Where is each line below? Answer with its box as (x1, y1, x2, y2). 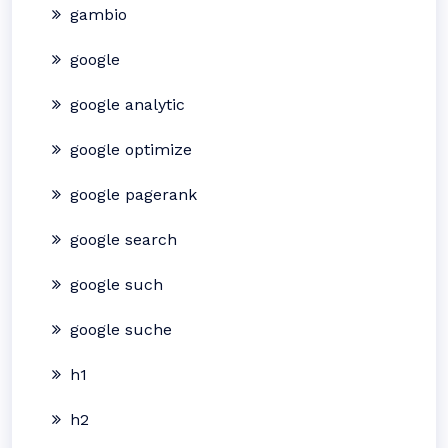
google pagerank (70, 185, 197, 204)
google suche (70, 320, 172, 339)
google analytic (70, 95, 185, 114)
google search (70, 230, 177, 249)
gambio (70, 5, 127, 24)
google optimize (70, 140, 192, 159)
